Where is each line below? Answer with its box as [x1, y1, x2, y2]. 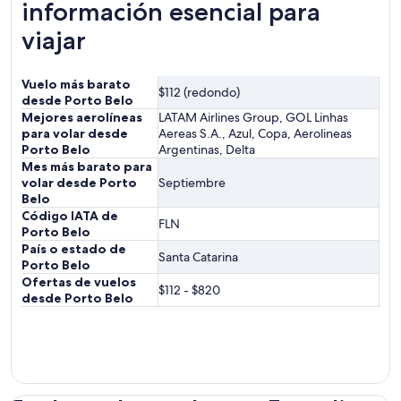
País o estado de [21, 241, 126, 257]
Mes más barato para [21, 158, 152, 175]
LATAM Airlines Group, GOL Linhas [158, 109, 348, 125]
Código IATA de [21, 208, 118, 224]
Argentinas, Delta [158, 141, 255, 158]
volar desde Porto [21, 175, 137, 191]
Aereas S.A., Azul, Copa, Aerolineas [158, 125, 352, 141]
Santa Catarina [158, 249, 238, 265]
